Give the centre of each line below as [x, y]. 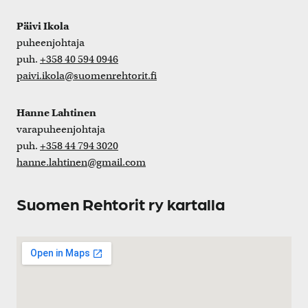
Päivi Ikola [43, 26]
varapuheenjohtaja [61, 129]
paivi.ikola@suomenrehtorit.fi [87, 75]
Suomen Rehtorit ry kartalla [121, 203]
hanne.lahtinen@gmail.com [81, 162]
